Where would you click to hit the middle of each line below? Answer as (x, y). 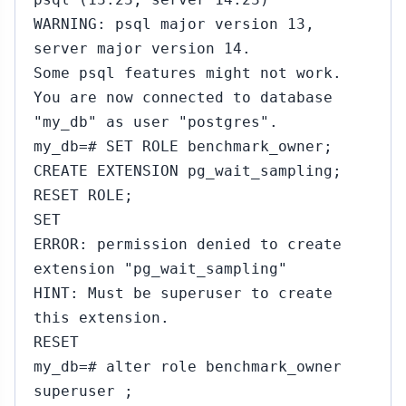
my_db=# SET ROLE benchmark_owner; (183, 146)
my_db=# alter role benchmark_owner (188, 367)
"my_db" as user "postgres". (156, 122)
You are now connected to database (183, 97)
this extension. (101, 318)
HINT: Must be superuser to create (183, 293)
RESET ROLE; (83, 195)
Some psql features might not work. (188, 73)
